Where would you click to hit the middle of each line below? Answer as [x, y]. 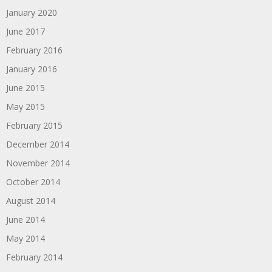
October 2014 [33, 182]
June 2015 [25, 87]
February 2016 [34, 50]
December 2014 [38, 144]
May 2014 [25, 238]
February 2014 [34, 257]
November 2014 [38, 163]
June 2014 [25, 219]
